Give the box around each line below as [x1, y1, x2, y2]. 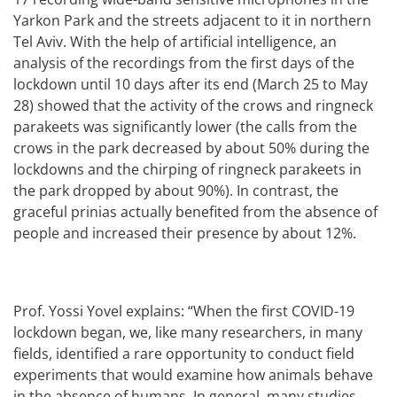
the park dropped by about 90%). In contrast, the [13, 180, 339, 200]
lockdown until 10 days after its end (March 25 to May [13, 74, 368, 94]
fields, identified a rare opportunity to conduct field [13, 343, 354, 363]
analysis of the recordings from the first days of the [13, 52, 354, 73]
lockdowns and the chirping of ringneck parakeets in [13, 159, 362, 179]
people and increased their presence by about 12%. [13, 222, 356, 243]
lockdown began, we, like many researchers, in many [13, 322, 362, 342]
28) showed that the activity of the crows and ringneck [13, 95, 373, 115]
